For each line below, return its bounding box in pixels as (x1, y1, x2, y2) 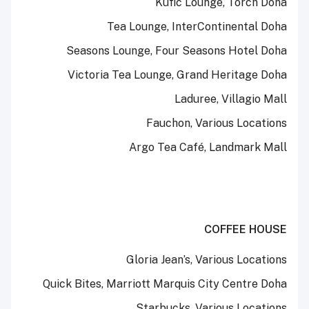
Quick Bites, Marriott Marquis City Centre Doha (43, 277, 287, 291)
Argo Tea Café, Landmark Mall (129, 141, 287, 154)
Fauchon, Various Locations (146, 117, 287, 130)
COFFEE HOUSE (204, 223, 287, 237)
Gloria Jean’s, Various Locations (126, 253, 287, 267)
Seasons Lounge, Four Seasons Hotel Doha (66, 44, 287, 58)
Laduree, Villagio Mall (175, 92, 287, 106)
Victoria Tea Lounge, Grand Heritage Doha (68, 68, 287, 82)
